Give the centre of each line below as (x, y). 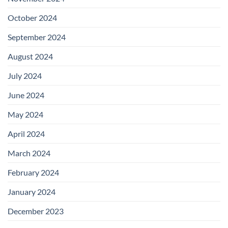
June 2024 (26, 95)
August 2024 (30, 56)
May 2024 (25, 115)
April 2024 (26, 134)
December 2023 (36, 211)
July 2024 (25, 76)
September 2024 (37, 37)
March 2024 (29, 153)
